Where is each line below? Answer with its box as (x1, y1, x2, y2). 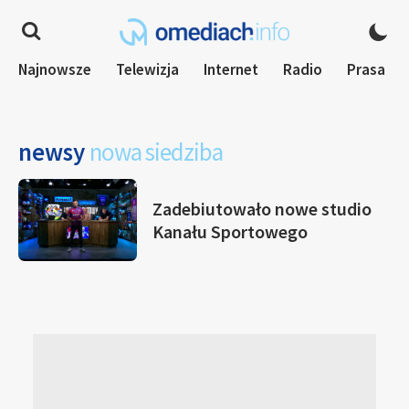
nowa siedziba (89, 136, 223, 167)
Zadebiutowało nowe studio (152, 197, 372, 220)
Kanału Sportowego (152, 220, 308, 243)
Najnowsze (18, 59, 91, 79)
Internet (204, 59, 258, 79)
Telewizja (116, 59, 179, 79)
